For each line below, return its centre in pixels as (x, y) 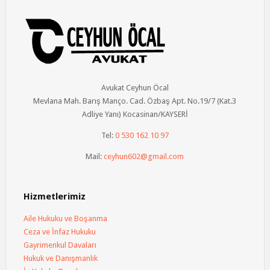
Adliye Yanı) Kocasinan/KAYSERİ (135, 114)
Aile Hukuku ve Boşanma (65, 218)
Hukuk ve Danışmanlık (60, 258)
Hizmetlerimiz (54, 196)
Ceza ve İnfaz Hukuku (59, 232)
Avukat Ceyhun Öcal (135, 88)
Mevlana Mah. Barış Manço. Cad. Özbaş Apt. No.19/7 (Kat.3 (135, 101)
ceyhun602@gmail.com (144, 156)
